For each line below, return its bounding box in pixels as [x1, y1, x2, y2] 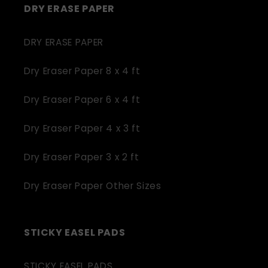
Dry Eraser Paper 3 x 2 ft [24, 150, 139, 163]
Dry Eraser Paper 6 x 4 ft [24, 93, 141, 106]
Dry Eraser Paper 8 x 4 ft [24, 64, 141, 77]
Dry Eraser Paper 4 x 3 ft [24, 121, 141, 135]
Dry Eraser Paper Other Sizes [24, 179, 162, 192]
